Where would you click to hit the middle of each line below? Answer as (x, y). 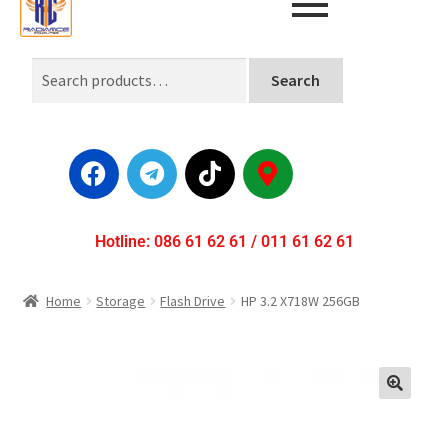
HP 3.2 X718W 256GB (300, 300)
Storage (121, 300)
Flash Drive (193, 300)
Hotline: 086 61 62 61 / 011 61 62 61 (224, 241)
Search (296, 79)
